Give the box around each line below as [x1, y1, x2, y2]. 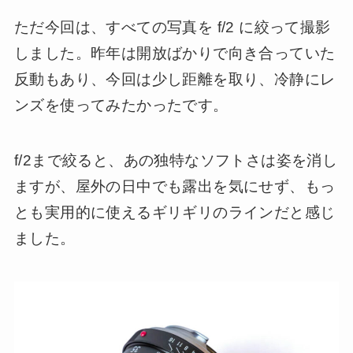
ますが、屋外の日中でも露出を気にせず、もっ [13, 178, 336, 195]
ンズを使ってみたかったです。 [13, 96, 229, 113]
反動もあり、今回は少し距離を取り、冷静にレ [13, 70, 336, 87]
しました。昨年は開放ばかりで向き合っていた [13, 44, 336, 61]
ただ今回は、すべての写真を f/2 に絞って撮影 [13, 18, 331, 35]
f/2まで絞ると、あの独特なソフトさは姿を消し [13, 152, 338, 169]
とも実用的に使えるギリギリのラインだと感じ [13, 204, 336, 221]
